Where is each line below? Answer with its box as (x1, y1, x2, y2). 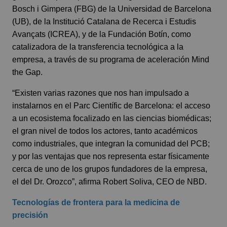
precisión (12, 210, 48, 219)
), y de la (75, 29, 108, 39)
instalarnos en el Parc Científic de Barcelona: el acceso (12, 101, 210, 110)
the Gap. (12, 67, 43, 77)
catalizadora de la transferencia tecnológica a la (12, 42, 183, 51)
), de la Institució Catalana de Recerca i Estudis (26, 17, 196, 26)
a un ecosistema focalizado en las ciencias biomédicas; (12, 113, 211, 123)
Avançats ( (12, 29, 50, 39)
